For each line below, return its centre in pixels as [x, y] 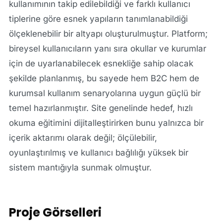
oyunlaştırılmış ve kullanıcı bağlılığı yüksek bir [98, 152]
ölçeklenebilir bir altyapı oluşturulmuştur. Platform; [108, 33]
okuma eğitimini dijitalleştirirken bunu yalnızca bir [106, 123]
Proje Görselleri [55, 212]
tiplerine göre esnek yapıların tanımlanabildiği [98, 19]
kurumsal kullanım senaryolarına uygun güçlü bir [105, 93]
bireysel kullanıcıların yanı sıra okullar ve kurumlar [107, 48]
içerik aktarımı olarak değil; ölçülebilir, [83, 138]
